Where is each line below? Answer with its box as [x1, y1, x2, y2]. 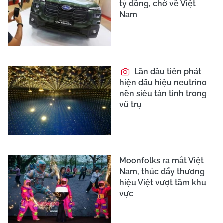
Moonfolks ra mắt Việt [119, 156, 204, 166]
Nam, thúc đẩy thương [119, 167, 205, 177]
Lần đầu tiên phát [132, 66, 201, 76]
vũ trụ [119, 99, 142, 109]
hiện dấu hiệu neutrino [119, 77, 207, 87]
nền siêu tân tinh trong [119, 88, 207, 98]
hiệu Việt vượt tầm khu [119, 178, 206, 188]
